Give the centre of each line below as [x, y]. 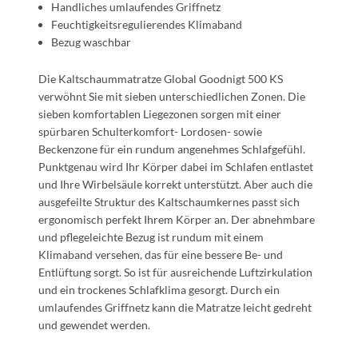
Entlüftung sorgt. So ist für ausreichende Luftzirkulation [175, 272]
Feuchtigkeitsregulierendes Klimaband [147, 24]
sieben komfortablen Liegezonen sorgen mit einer [160, 114]
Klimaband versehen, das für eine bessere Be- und [161, 255]
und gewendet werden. [94, 325]
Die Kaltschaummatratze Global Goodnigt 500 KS [161, 79]
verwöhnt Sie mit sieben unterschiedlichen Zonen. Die [172, 96]
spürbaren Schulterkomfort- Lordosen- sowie [150, 131]
